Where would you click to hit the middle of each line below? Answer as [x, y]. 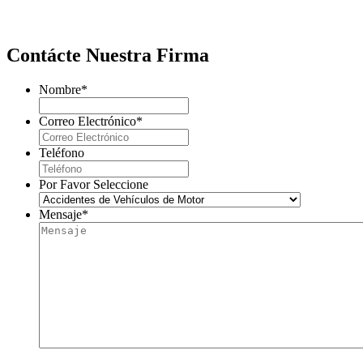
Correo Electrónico [88, 121]
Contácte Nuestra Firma [108, 55]
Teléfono [62, 152]
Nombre [60, 89]
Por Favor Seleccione [94, 184]
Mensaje [60, 214]
